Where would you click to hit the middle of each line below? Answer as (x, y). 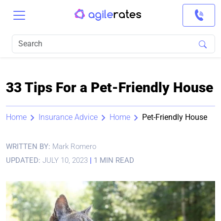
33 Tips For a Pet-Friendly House (110, 88)
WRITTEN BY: (29, 147)
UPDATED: (23, 160)
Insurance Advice (68, 117)
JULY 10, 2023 (65, 160)
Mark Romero (74, 147)
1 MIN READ (113, 160)
